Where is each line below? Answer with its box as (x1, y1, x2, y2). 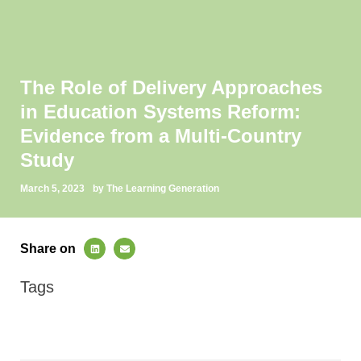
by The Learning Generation (93, 183, 219, 195)
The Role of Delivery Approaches (20, 77, 322, 99)
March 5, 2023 (20, 183, 85, 195)
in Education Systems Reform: (20, 101, 301, 123)
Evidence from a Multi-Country (20, 125, 301, 147)
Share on (20, 241, 76, 255)
